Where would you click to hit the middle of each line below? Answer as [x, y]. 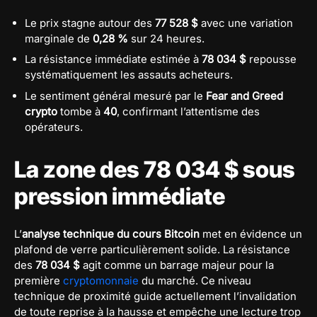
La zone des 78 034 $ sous [155, 169]
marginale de [59, 38]
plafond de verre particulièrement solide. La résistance [152, 249]
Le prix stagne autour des [90, 23]
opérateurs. [54, 127]
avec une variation [246, 23]
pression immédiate [120, 196]
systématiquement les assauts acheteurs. [129, 75]
